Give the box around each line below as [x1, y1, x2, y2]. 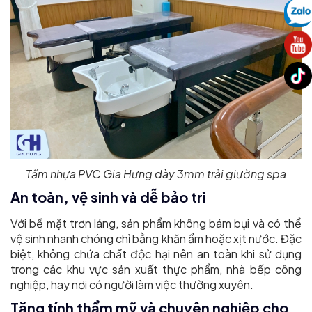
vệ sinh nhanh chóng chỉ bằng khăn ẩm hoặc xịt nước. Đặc [10, 231, 302, 247]
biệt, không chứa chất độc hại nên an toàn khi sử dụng [10, 247, 302, 262]
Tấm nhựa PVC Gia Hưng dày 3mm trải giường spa [26, 166, 286, 182]
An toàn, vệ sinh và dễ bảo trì [10, 188, 206, 206]
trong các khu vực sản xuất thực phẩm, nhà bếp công [10, 262, 302, 277]
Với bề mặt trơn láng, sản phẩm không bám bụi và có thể [10, 216, 302, 231]
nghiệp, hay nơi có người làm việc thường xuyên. [10, 277, 253, 292]
